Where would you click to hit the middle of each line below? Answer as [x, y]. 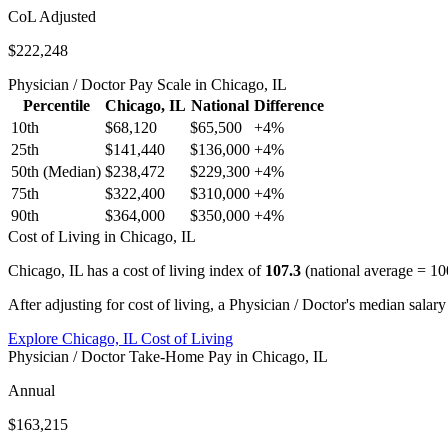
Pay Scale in [168, 84]
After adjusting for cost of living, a [118, 304]
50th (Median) [56, 171]
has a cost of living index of [174, 270]
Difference [289, 105]
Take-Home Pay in [188, 356]
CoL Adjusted [52, 16]
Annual [31, 390]
